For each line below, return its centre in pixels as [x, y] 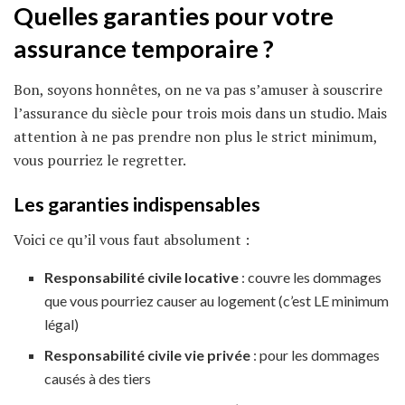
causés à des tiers [98, 379]
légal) [62, 325]
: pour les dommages [316, 355]
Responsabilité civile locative [142, 278]
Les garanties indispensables [137, 205]
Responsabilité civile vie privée [148, 355]
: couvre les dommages [311, 278]
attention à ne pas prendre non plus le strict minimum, [195, 136]
